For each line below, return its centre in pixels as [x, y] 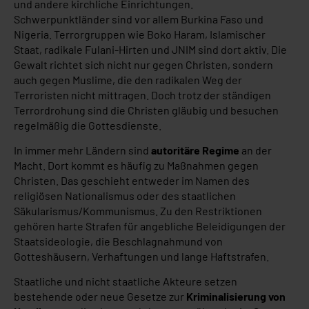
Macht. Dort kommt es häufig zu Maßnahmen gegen [136, 165]
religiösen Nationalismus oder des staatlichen [125, 195]
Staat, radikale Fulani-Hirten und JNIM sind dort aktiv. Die [150, 49]
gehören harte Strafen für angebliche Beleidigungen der [150, 226]
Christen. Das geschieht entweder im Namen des [132, 180]
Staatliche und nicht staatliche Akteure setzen [126, 281]
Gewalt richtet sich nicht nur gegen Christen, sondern [143, 64]
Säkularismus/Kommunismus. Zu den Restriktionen [138, 210]
